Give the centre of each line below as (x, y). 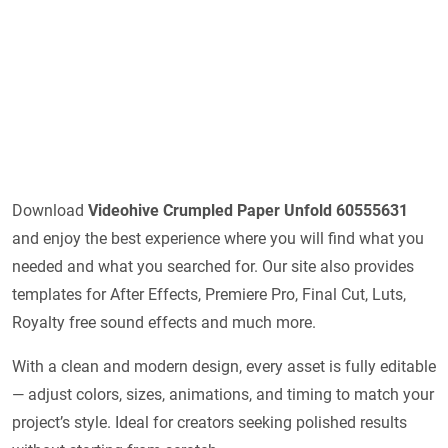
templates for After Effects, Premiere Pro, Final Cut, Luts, (209, 294)
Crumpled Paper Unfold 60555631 (285, 210)
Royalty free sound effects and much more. (164, 322)
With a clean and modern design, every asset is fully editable (224, 366)
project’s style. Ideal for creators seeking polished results (209, 422)
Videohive (123, 210)
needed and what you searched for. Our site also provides (213, 266)
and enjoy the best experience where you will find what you (218, 238)
